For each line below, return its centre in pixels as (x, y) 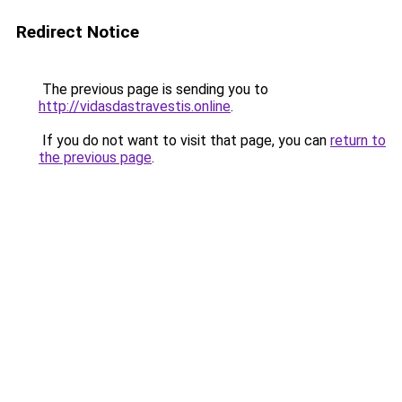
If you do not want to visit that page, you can (184, 140)
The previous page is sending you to (153, 89)
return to (358, 140)
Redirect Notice (78, 32)
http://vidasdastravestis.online (135, 106)
